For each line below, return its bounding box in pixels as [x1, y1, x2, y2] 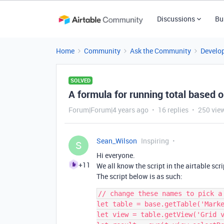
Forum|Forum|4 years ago [68, 105, 148, 114]
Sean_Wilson [96, 136, 137, 145]
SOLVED [70, 76, 90, 84]
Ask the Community [130, 46, 191, 55]
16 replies [158, 105, 188, 114]
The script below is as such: [96, 171, 182, 181]
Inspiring [141, 136, 169, 145]
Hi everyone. [96, 150, 135, 160]
